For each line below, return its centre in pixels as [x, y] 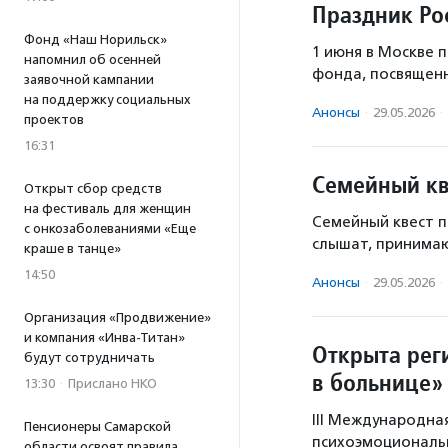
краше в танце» [72, 248]
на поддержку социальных [107, 99]
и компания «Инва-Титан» [104, 337]
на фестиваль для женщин [107, 208]
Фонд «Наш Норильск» [95, 39]
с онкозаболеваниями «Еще [110, 228]
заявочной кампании [89, 79]
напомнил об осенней [92, 59]
